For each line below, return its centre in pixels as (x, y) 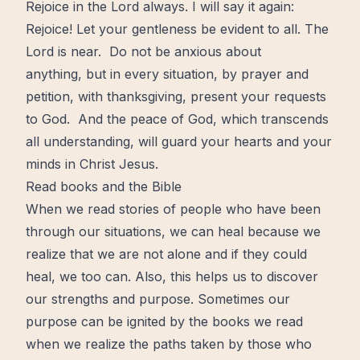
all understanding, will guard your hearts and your (179, 141)
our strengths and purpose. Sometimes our (158, 299)
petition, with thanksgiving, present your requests (176, 96)
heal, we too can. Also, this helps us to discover (172, 276)
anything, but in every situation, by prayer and (167, 74)
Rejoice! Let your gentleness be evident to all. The (177, 29)
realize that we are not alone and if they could (166, 254)
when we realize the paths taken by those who (169, 344)
